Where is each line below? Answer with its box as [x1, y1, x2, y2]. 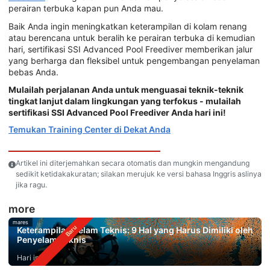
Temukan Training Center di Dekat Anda [8, 124, 171, 134]
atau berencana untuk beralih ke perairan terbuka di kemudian [8, 32, 255, 43]
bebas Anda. [8, 66, 58, 77]
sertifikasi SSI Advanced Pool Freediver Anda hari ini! [8, 107, 226, 118]
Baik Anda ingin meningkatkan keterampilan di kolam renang [8, 20, 247, 31]
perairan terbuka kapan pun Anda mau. [8, 3, 163, 14]
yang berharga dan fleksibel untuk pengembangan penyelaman [8, 55, 260, 66]
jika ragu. [16, 180, 47, 190]
